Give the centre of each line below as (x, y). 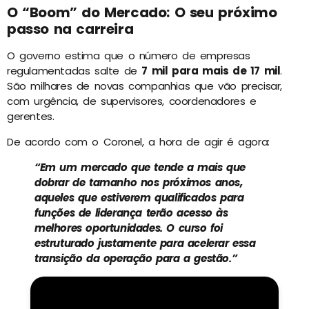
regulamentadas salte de (74, 71)
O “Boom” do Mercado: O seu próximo (142, 13)
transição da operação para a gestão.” (136, 258)
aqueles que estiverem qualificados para (139, 197)
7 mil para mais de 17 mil (211, 71)
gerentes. (31, 117)
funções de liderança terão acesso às (131, 212)
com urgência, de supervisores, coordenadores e (132, 101)
